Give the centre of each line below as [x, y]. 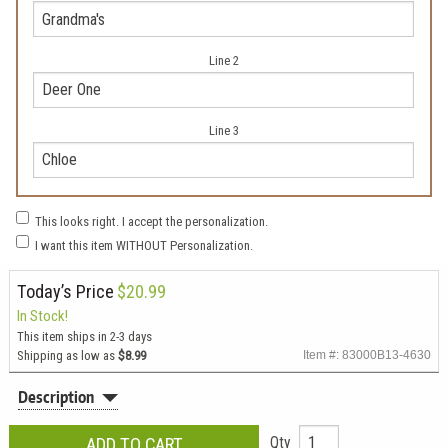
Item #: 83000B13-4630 [367, 354]
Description [56, 397]
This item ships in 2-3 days [84, 336]
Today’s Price [65, 291]
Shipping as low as [67, 355]
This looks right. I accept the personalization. [152, 222]
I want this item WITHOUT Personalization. [144, 245]
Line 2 [223, 60]
